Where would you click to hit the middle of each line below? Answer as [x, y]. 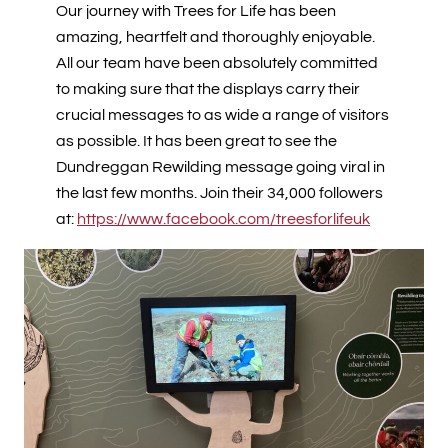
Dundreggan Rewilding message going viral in [220, 167]
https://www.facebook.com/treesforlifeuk [223, 219]
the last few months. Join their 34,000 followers [219, 193]
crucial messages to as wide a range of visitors [222, 115]
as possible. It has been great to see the [196, 141]
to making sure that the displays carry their [208, 89]
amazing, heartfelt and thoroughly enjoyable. [215, 37]
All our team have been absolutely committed [217, 63]
